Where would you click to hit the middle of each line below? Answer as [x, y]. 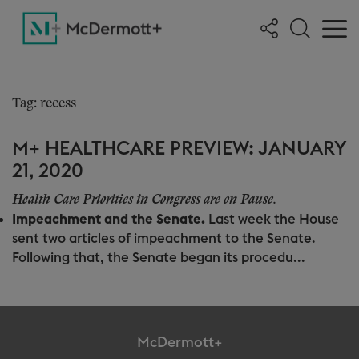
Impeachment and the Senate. [110, 219]
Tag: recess [44, 104]
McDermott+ [179, 342]
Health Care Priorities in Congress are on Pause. [147, 200]
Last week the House [274, 219]
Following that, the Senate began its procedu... [159, 258]
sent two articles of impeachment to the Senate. [164, 238]
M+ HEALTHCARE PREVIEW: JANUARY [179, 149]
